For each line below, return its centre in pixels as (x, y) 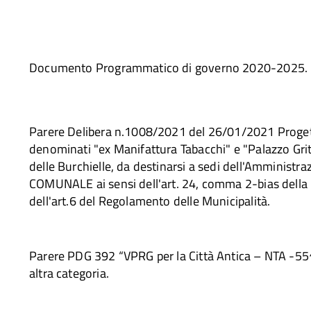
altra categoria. (69, 273)
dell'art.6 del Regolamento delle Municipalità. (150, 201)
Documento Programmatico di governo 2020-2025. (169, 67)
